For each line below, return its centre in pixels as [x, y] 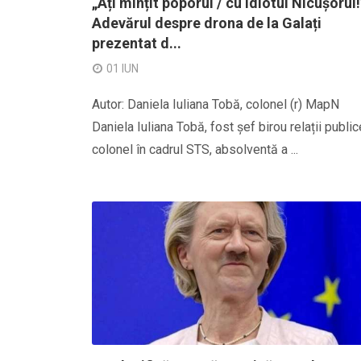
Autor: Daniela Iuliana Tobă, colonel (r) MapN [216, 104]
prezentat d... [137, 43]
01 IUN [122, 68]
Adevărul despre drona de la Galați [207, 23]
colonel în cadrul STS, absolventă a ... [195, 149]
